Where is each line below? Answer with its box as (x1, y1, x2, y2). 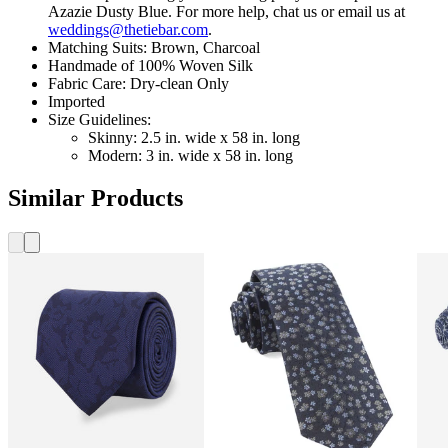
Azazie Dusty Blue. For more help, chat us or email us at (48, 2, 405, 20)
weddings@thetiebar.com (48, 20, 208, 38)
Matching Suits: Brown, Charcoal (48, 38, 260, 56)
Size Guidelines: (48, 110, 151, 128)
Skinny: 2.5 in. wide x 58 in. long (88, 128, 300, 146)
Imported (48, 92, 105, 110)
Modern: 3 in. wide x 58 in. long (88, 146, 293, 164)
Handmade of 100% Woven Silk (48, 56, 253, 74)
